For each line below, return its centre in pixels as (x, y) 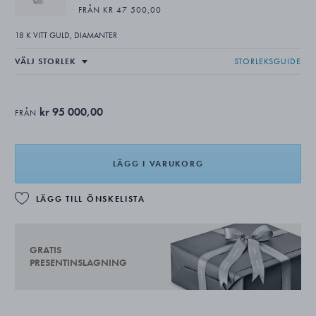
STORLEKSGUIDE (268, 61)
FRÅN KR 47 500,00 (120, 10)
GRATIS (45, 250)
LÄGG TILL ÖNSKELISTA (90, 199)
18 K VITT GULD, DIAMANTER (66, 35)
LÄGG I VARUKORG (158, 164)
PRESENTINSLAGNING (78, 263)
